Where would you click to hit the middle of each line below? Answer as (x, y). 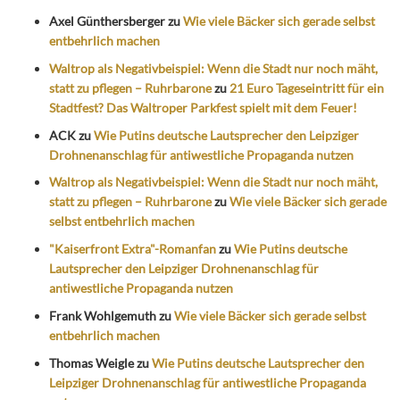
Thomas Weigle (92, 362)
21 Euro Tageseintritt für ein (307, 87)
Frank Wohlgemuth (103, 316)
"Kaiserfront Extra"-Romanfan (133, 249)
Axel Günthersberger (107, 21)
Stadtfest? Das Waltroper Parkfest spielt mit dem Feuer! (203, 107)
